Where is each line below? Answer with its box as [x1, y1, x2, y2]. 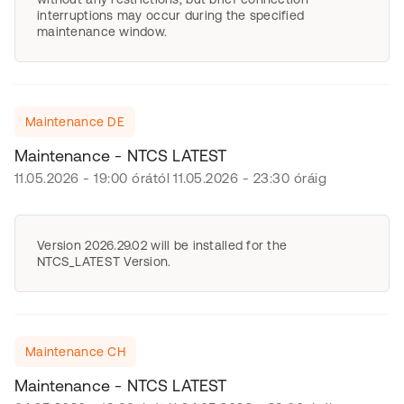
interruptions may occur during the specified [37, 8, 305, 23]
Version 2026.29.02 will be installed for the [37, 238, 288, 252]
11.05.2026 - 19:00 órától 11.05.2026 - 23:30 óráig [14, 170, 326, 186]
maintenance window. [37, 24, 168, 39]
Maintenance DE [25, 115, 124, 129]
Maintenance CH [25, 344, 125, 359]
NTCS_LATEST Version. [37, 254, 171, 269]
